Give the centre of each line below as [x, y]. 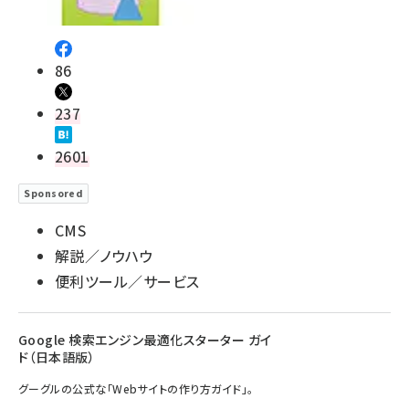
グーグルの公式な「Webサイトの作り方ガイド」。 [136, 389]
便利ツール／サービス [127, 282]
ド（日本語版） [57, 357]
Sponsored [53, 194]
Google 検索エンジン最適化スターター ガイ [145, 340]
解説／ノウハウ [104, 256]
